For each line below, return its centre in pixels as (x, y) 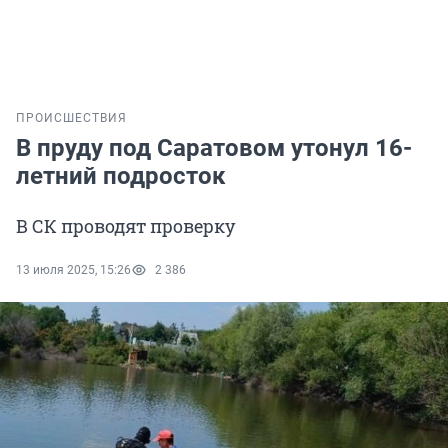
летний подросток (121, 176)
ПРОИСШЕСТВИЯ (71, 118)
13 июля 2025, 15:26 (73, 270)
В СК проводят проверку (125, 226)
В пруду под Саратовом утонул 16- (214, 148)
